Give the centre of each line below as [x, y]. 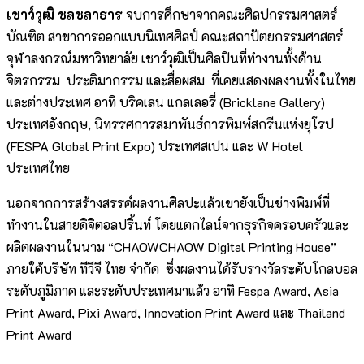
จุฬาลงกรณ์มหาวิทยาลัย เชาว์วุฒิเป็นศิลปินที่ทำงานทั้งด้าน [164, 58]
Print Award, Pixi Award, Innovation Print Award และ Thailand [176, 313]
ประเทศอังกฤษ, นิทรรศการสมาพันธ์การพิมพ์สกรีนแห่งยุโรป [170, 124]
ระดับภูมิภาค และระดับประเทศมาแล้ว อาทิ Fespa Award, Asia [173, 291]
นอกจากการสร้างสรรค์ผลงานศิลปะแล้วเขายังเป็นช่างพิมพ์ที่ [168, 203]
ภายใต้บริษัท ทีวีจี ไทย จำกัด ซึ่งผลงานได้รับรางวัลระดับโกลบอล [182, 269]
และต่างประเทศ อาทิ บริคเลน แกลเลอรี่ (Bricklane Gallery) [166, 102]
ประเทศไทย [38, 168]
